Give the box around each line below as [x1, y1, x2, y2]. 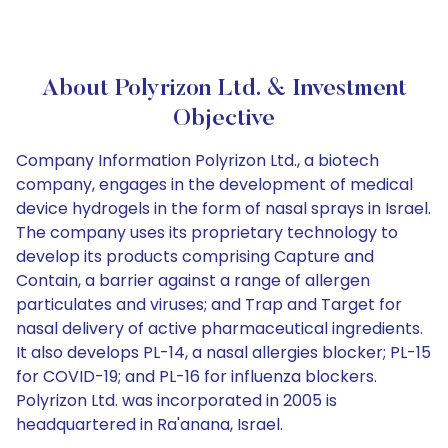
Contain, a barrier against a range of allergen [16, 269, 370, 292]
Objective [173, 107, 275, 131]
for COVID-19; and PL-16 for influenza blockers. [16, 365, 377, 388]
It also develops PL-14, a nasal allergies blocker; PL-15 [16, 341, 431, 364]
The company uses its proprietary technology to [16, 221, 398, 244]
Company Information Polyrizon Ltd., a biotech [16, 149, 379, 172]
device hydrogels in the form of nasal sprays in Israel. [16, 197, 431, 220]
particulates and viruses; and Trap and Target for [16, 293, 402, 316]
